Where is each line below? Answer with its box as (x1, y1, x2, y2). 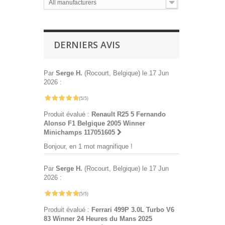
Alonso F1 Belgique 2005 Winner (44, 120, 145, 128)
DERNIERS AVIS (54, 39, 120, 51)
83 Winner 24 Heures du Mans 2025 (44, 215, 152, 223)
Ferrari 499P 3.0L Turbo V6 (91, 206, 174, 214)
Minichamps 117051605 (44, 129, 117, 137)
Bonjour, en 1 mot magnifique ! (44, 143, 133, 151)
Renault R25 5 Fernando (91, 110, 166, 119)
